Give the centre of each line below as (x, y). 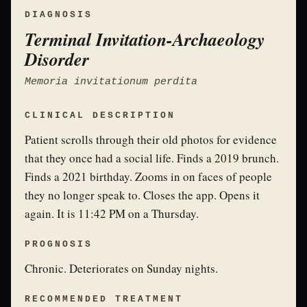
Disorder (57, 59)
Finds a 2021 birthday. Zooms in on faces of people (148, 176)
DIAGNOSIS (59, 15)
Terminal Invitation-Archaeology (145, 39)
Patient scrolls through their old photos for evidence (151, 139)
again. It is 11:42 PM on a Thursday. (112, 213)
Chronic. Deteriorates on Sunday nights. (121, 268)
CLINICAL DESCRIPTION (100, 115)
